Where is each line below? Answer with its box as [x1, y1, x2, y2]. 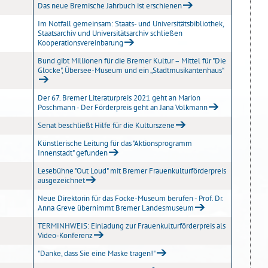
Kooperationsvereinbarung [38, 38, 123, 48]
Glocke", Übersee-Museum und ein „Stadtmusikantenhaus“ [38, 65, 224, 75]
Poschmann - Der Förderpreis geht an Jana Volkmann [38, 102, 208, 112]
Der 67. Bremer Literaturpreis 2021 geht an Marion [38, 93, 200, 103]
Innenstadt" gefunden [38, 148, 108, 158]
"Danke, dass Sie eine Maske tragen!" [38, 248, 156, 258]
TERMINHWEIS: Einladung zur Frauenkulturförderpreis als [38, 221, 226, 231]
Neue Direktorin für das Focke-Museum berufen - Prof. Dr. [38, 193, 223, 203]
